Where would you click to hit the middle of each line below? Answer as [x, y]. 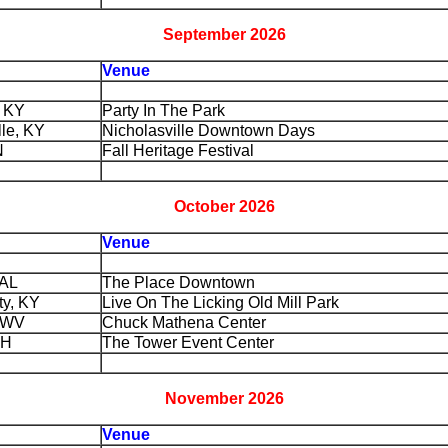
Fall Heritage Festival [178, 150]
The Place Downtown [178, 282]
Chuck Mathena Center [184, 322]
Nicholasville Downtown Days [208, 130]
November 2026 [224, 398]
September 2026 [224, 34]
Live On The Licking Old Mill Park [220, 302]
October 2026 [224, 206]
